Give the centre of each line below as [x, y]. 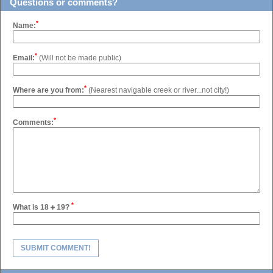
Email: [24, 58]
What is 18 [32, 207]
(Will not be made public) [80, 58]
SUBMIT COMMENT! [56, 248]
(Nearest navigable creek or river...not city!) [159, 90]
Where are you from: [48, 90]
